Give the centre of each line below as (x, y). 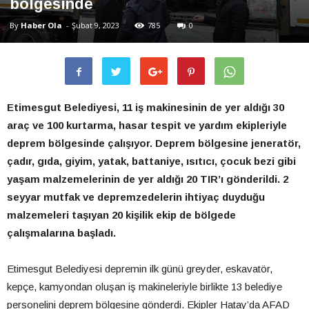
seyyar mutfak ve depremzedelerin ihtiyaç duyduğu (136, 197)
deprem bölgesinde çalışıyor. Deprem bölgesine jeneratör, (154, 143)
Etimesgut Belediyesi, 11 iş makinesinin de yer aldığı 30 (146, 108)
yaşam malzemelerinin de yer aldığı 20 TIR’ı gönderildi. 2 (148, 179)
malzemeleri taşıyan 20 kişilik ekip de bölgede (121, 215)
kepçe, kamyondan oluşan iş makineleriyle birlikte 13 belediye (144, 287)
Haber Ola (41, 26)
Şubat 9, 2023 (96, 26)
